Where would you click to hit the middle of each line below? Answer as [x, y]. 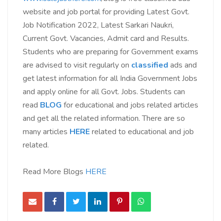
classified [150, 65]
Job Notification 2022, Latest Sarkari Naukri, [98, 25]
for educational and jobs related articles [131, 105]
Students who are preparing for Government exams [110, 52]
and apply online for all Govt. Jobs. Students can [104, 92]
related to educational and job [143, 132]
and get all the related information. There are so [104, 119]
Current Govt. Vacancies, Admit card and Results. [106, 39]
